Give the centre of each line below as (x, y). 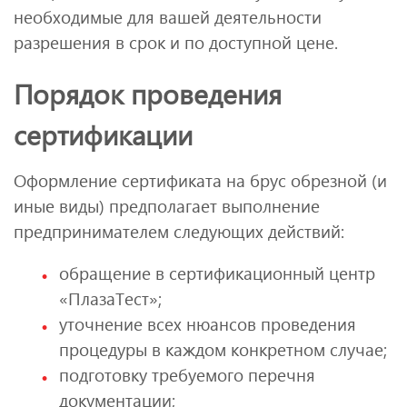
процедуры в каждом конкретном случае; (223, 350)
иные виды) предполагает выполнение (167, 205)
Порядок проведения (148, 93)
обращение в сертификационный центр (217, 273)
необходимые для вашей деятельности (168, 16)
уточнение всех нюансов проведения (208, 324)
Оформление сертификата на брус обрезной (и (200, 180)
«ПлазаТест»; (110, 299)
